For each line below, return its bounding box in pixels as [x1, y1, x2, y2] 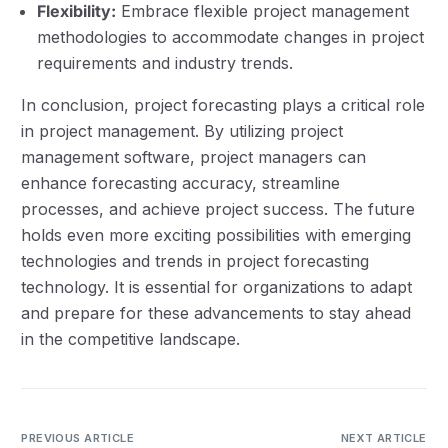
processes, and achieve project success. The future [21, 199, 416, 220]
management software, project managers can [21, 147, 367, 168]
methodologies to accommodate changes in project [37, 27, 425, 48]
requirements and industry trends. [37, 53, 294, 74]
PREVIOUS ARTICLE [21, 431, 135, 446]
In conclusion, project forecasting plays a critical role [21, 95, 426, 116]
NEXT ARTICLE [340, 431, 427, 446]
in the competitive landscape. [21, 329, 241, 350]
